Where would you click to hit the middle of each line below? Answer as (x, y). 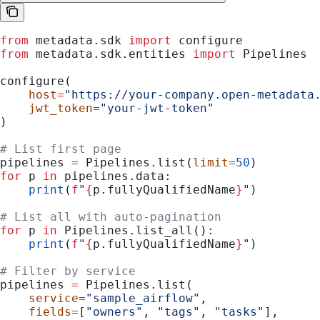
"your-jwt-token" (157, 108)
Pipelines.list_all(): (136, 230)
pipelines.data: (114, 176)
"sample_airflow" (143, 298)
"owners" (114, 311)
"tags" (179, 311)
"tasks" (239, 311)
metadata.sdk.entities (111, 54)
